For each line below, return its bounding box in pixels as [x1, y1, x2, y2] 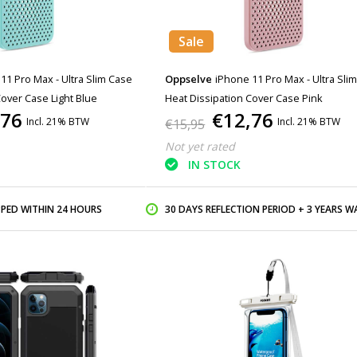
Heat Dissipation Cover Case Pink [165, 91, 324, 105]
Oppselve [165, 72, 213, 86]
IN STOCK [188, 157, 241, 173]
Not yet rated [165, 139, 236, 154]
